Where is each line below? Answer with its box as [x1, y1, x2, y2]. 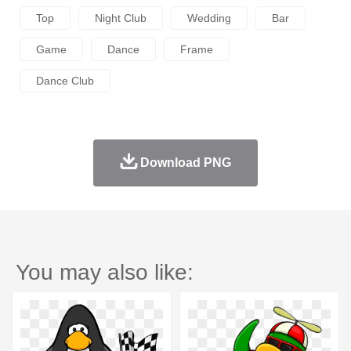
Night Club [95, 11, 147, 24]
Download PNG [139, 155, 231, 169]
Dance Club [36, 74, 94, 87]
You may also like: [16, 259, 194, 284]
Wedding [187, 11, 231, 24]
